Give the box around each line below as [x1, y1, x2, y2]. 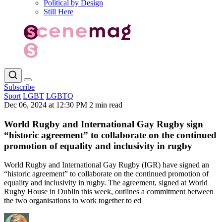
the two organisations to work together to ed [4, 196, 141, 205]
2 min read [89, 100, 122, 109]
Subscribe [4, 82, 35, 91]
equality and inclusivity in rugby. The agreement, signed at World [4, 178, 208, 187]
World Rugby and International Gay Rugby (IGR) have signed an [4, 161, 209, 169]
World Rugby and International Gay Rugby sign [4, 118, 203, 129]
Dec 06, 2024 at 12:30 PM [4, 100, 89, 109]
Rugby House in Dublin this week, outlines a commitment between [4, 187, 214, 196]
